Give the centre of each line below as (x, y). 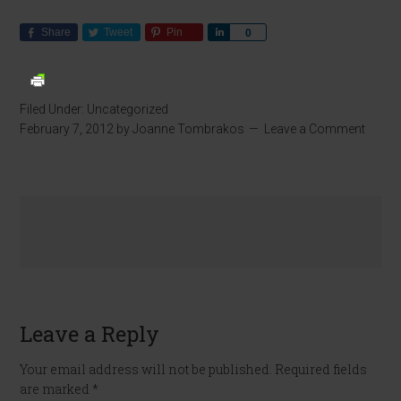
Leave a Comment (315, 128)
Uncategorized (128, 109)
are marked (56, 388)
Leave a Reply (90, 333)
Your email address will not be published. (146, 369)
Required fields (321, 369)
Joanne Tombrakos (189, 128)
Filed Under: (54, 109)
